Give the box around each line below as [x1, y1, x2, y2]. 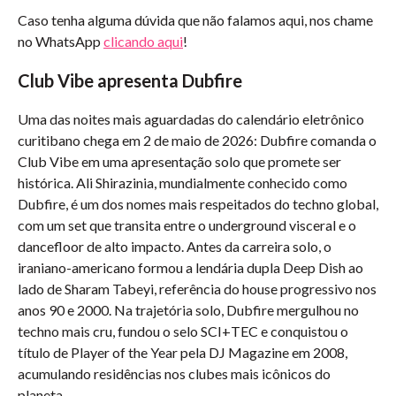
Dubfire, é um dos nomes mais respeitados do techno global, [18, 195, 378, 212]
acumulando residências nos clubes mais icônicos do [18, 365, 331, 382]
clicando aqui [103, 33, 183, 49]
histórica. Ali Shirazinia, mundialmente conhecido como [18, 174, 347, 191]
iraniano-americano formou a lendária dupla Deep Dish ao [18, 259, 363, 276]
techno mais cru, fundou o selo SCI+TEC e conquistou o [18, 323, 348, 339]
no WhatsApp [18, 33, 103, 49]
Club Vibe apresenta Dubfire [18, 70, 242, 91]
